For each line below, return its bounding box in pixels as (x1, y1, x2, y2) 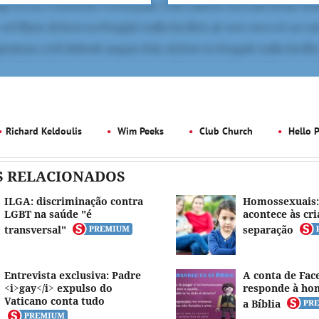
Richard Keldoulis (6, 125, 82, 137)
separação (242, 223, 293, 236)
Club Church (197, 125, 253, 137)
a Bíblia (242, 297, 281, 310)
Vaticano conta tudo (4, 294, 105, 308)
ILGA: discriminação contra (4, 194, 143, 208)
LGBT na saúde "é (4, 207, 92, 221)
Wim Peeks (115, 125, 164, 137)
